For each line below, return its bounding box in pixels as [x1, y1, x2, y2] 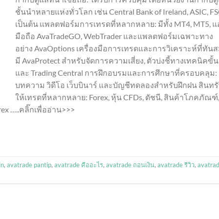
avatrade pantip [7, 160, 51, 169]
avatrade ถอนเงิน [106, 160, 154, 169]
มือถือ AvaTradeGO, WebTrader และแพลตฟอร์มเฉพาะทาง [15, 31, 213, 41]
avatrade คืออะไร [54, 160, 103, 169]
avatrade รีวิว [157, 160, 195, 169]
